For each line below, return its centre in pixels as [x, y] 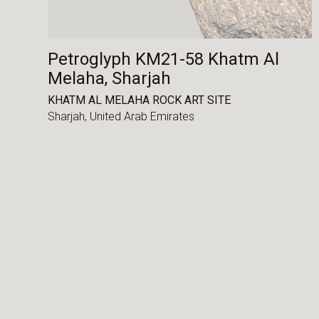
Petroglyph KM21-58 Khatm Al [164, 59]
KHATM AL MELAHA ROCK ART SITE [140, 100]
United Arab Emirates [142, 117]
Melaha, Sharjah [110, 79]
